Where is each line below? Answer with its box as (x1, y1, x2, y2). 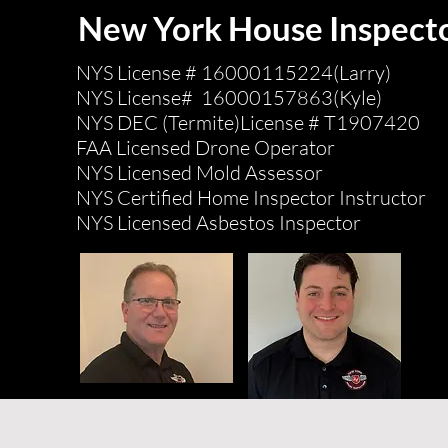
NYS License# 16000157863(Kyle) (76, 85, 383, 110)
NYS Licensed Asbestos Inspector (76, 210, 362, 235)
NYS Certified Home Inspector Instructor (76, 185, 427, 210)
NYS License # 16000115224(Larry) (76, 60, 392, 85)
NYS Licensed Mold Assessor (76, 160, 324, 185)
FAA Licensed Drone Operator (76, 135, 336, 160)
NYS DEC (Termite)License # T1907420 (76, 110, 421, 135)
